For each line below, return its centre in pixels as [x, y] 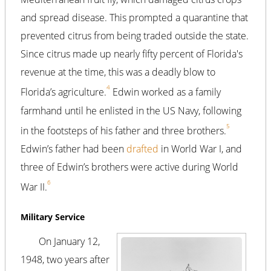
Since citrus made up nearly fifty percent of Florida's [132, 54]
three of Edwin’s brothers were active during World [129, 167]
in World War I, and [200, 149]
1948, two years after [65, 260]
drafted [142, 149]
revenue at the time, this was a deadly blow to [118, 72]
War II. [34, 187]
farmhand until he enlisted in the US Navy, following [131, 110]
